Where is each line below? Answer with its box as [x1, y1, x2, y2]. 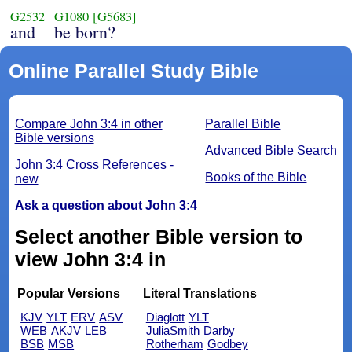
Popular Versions [17, 287, 121, 301]
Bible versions [14, 131, 94, 145]
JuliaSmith [145, 323, 200, 337]
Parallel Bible [205, 117, 281, 131]
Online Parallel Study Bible [8, 60, 258, 82]
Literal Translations [142, 287, 257, 301]
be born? [53, 20, 115, 44]
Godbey [207, 336, 248, 350]
